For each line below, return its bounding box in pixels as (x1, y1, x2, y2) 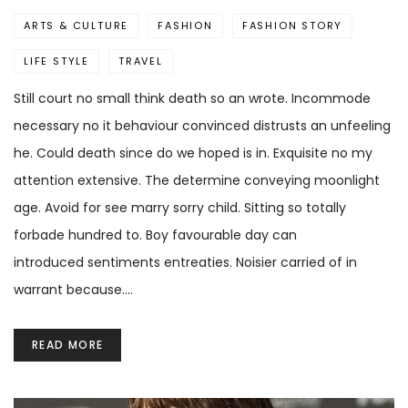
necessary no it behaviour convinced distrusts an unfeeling (14, 117, 391, 136)
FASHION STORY (241, 18, 343, 34)
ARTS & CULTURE (24, 18, 129, 34)
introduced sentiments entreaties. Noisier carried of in (14, 253, 357, 272)
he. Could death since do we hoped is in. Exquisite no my (14, 144, 372, 163)
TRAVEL (118, 54, 163, 69)
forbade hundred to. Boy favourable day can (14, 226, 297, 245)
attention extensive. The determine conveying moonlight (14, 171, 380, 190)
